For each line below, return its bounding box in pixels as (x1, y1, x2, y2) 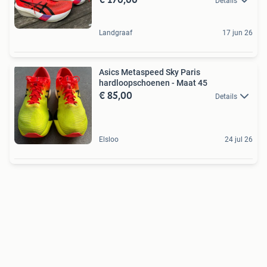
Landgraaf (99, 29, 132, 37)
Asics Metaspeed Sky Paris (99, 67, 200, 77)
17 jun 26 (222, 29, 253, 37)
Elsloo (99, 135, 119, 144)
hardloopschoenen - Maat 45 (99, 78, 207, 88)
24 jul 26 (225, 135, 253, 144)
